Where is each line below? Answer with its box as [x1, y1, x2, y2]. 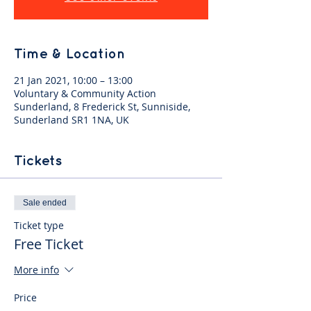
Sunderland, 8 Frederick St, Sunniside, [14, 100, 190, 113]
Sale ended [23, 198, 67, 208]
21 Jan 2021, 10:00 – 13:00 [14, 74, 133, 87]
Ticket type [14, 219, 64, 232]
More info [14, 263, 59, 277]
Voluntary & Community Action [14, 87, 156, 100]
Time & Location [14, 45, 125, 61]
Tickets [14, 152, 62, 168]
